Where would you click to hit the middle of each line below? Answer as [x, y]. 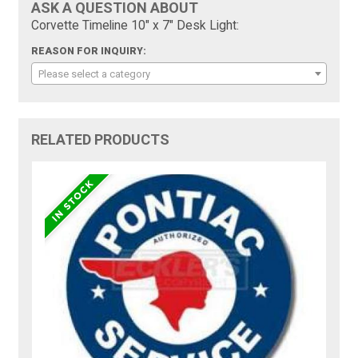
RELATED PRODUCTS [101, 140]
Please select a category [95, 74]
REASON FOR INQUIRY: [89, 52]
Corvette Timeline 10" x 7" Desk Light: [135, 26]
